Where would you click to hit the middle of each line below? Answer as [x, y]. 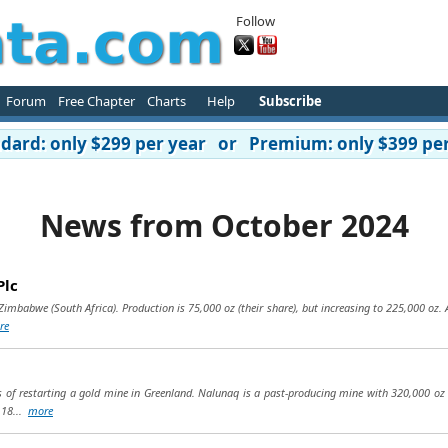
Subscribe [290, 101]
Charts [166, 101]
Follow [255, 21]
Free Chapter [96, 101]
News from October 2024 [224, 225]
